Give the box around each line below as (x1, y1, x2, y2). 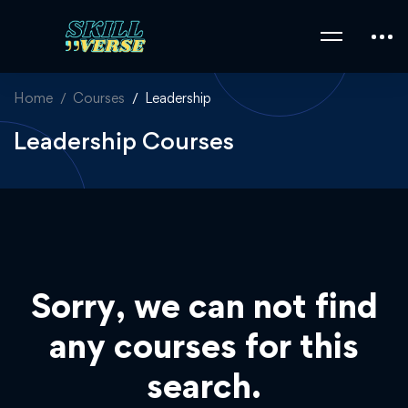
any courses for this (49, 325, 359, 366)
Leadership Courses (14, 126, 234, 155)
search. (147, 365, 261, 406)
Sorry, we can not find (30, 285, 378, 326)
